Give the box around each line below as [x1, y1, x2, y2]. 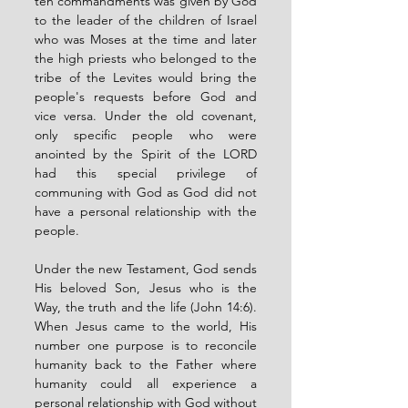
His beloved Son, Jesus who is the [35, 280, 257, 296]
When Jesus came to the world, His [35, 318, 257, 334]
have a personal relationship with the [35, 203, 257, 219]
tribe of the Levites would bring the [35, 69, 257, 86]
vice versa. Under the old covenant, [35, 107, 257, 124]
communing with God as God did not [35, 184, 257, 200]
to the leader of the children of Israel [35, 12, 257, 28]
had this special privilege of [35, 165, 257, 181]
